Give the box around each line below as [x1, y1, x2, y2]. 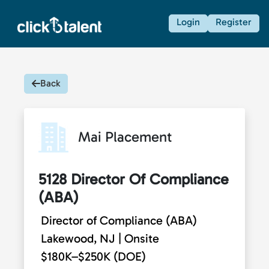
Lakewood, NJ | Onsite [41, 231, 159, 246]
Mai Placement [78, 127, 172, 145]
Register [216, 16, 252, 28]
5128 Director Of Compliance [38, 169, 229, 189]
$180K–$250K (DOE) [41, 249, 146, 264]
